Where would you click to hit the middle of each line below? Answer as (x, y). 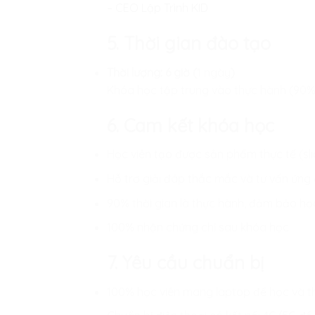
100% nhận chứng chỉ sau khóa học (198, 227)
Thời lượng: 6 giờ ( (152, 72)
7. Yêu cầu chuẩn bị (185, 263)
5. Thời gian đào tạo (189, 43)
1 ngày (214, 72)
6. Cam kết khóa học (191, 125)
